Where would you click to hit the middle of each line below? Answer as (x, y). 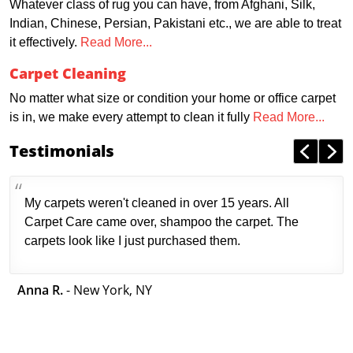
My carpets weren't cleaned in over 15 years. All (157, 203)
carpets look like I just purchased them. (132, 241)
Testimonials (62, 151)
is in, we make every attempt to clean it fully (131, 117)
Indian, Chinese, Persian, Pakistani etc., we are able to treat (175, 24)
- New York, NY (108, 290)
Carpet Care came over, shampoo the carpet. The (162, 222)
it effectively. (45, 43)
